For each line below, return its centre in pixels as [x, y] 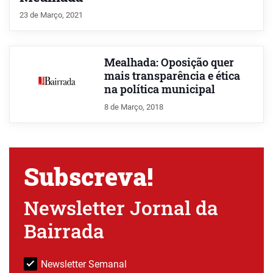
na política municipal [159, 89]
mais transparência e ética [172, 76]
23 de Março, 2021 [51, 15]
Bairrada [64, 230]
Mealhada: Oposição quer [169, 62]
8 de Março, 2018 [133, 107]
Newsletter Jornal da [121, 207]
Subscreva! [88, 176]
